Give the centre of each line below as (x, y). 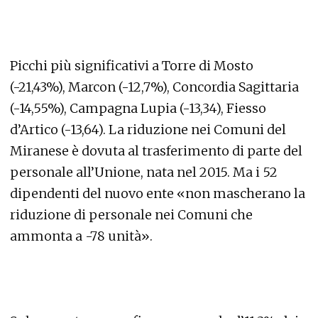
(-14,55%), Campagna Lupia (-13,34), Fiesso (138, 108)
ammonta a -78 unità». (81, 236)
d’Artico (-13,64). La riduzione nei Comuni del (148, 129)
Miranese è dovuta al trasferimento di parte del (156, 150)
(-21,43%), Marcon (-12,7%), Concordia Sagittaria (154, 87)
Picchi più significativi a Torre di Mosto (132, 65)
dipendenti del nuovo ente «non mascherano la (158, 193)
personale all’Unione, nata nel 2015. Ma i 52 (144, 172)
